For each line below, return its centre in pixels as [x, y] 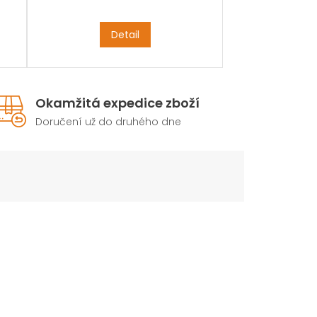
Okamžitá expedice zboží [118, 103]
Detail [125, 34]
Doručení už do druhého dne [109, 121]
